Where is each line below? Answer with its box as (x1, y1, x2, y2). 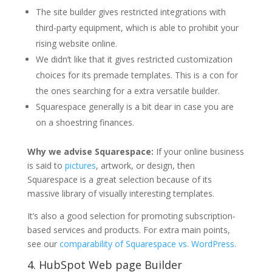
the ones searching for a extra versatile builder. (35, 85, 220, 97)
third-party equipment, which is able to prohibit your (35, 22, 239, 34)
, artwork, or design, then (95, 160, 195, 172)
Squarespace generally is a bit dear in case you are (35, 101, 234, 113)
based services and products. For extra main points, (27, 224, 230, 236)
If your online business (155, 146, 244, 158)
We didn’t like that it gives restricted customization (35, 53, 233, 66)
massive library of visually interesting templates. (27, 188, 214, 200)
